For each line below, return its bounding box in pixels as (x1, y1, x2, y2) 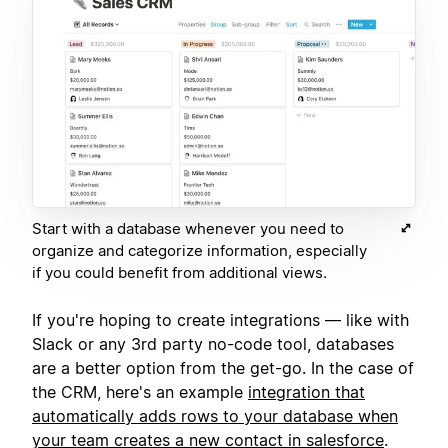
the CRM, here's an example (32, 381, 248, 402)
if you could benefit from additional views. (32, 262, 327, 282)
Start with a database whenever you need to (32, 218, 344, 238)
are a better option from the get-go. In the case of (32, 357, 414, 378)
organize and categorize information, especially (32, 240, 367, 260)
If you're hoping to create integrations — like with (32, 309, 409, 330)
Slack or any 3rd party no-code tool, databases (32, 333, 394, 354)
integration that (248, 381, 365, 402)
